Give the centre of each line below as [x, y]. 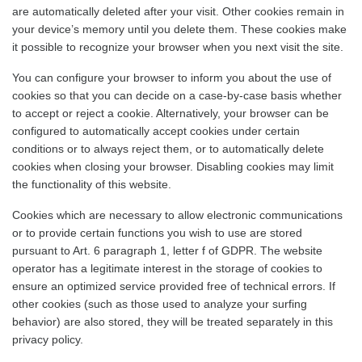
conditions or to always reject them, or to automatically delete [168, 149]
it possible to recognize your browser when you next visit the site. [179, 47]
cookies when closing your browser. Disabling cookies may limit [173, 166]
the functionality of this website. [93, 184]
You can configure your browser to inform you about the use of [172, 78]
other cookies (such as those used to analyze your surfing [160, 304]
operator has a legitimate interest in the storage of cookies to [167, 268]
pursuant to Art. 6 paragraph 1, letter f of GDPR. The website [167, 250]
